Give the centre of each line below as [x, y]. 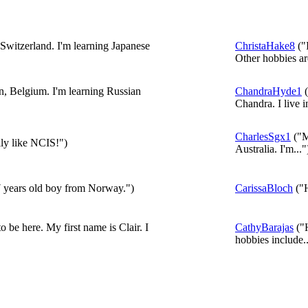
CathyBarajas [264, 227]
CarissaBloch [264, 188]
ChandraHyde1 [268, 91]
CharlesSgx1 [263, 136]
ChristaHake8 [265, 46]
